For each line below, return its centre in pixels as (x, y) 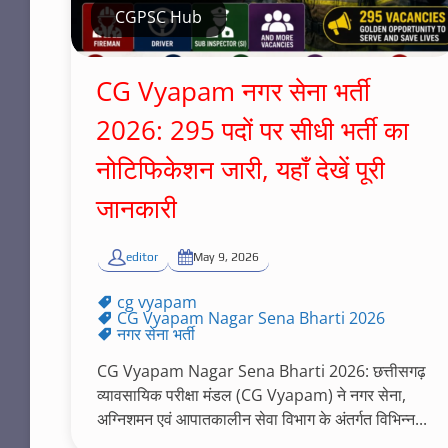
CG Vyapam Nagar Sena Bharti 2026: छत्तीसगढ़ (261, 371)
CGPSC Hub (158, 17)
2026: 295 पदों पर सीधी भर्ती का (252, 130)
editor (141, 257)
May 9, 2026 (225, 257)
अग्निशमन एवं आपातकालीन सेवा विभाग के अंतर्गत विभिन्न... (261, 419)
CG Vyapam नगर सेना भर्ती (232, 91)
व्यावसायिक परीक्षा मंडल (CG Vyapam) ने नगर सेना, (251, 395)
